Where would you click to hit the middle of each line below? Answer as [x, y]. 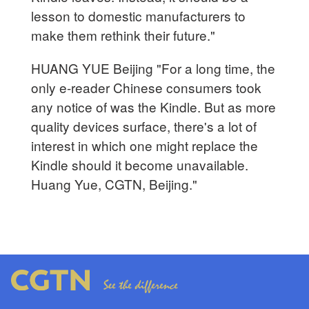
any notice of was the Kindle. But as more [154, 106]
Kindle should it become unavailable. [140, 164]
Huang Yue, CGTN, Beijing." [114, 183]
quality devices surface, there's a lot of [144, 126]
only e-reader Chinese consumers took [147, 87]
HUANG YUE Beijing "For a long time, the [153, 68]
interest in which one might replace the [145, 145]
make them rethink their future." [123, 34]
